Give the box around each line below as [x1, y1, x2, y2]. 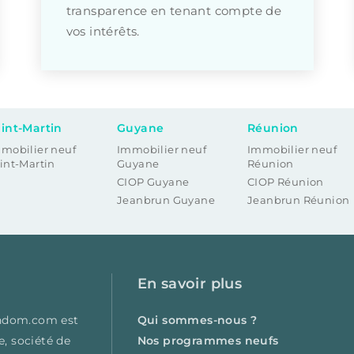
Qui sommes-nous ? [137, 313, 258, 327]
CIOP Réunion [247, 176, 324, 188]
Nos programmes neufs [137, 333, 279, 348]
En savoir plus [137, 275, 243, 292]
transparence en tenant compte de [66, 3, 282, 18]
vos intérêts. [66, 24, 140, 39]
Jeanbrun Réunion [247, 194, 350, 206]
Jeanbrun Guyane [117, 194, 215, 206]
